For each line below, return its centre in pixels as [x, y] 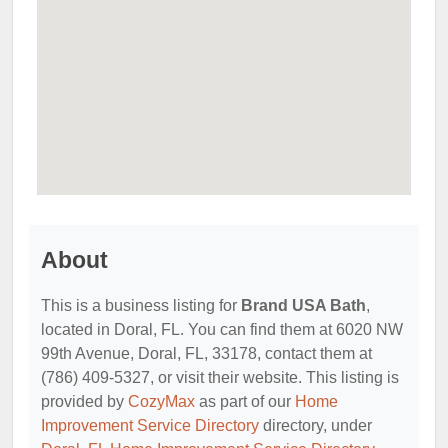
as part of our [245, 401]
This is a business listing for [141, 305]
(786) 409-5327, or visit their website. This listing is [220, 377]
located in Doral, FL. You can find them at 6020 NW [222, 329]
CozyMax [161, 401]
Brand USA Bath [303, 305]
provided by [84, 401]
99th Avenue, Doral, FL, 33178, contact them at [206, 353]
